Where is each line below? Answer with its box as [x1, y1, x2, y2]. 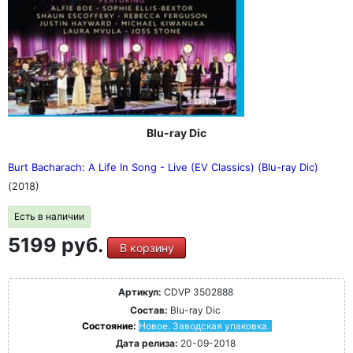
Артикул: [117, 286, 162, 299]
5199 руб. [8, 233, 107, 258]
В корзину [119, 241, 174, 255]
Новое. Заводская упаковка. [138, 320, 269, 333]
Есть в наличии [14, 210, 84, 223]
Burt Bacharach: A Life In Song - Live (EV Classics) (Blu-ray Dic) [8, 161, 318, 174]
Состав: [130, 304, 168, 317]
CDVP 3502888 [161, 286, 233, 299]
